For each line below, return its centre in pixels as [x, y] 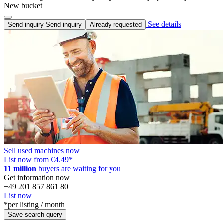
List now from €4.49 [36, 159]
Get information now [37, 177]
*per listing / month [34, 204]
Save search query [35, 214]
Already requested [116, 24]
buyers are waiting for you [79, 168]
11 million [20, 168]
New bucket [23, 5]
